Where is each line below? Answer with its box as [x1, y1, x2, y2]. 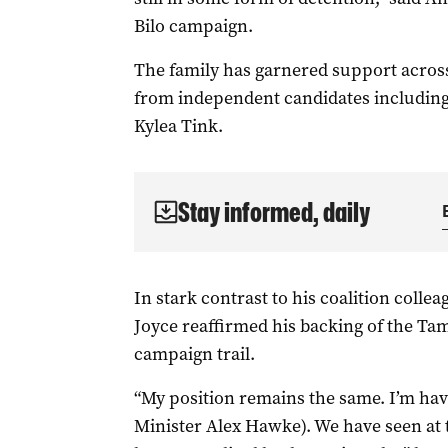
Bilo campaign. [133, 14, 253, 38]
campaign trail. [133, 342, 255, 366]
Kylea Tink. [133, 114, 223, 138]
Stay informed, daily [177, 196, 370, 228]
